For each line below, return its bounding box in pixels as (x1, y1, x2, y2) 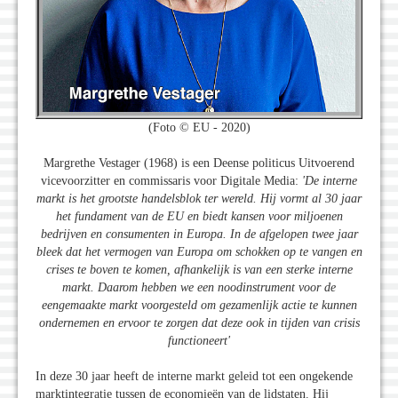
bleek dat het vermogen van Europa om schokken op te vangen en (36, 244, 362, 259)
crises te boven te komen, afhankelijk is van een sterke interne (45, 262, 353, 276)
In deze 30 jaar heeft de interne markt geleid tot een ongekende (36, 369, 353, 383)
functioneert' (168, 333, 230, 347)
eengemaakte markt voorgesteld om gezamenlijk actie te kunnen (41, 298, 357, 312)
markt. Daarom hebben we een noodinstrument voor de (62, 280, 336, 294)
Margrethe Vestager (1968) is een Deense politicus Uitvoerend (44, 155, 354, 170)
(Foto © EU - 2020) (147, 120, 251, 134)
